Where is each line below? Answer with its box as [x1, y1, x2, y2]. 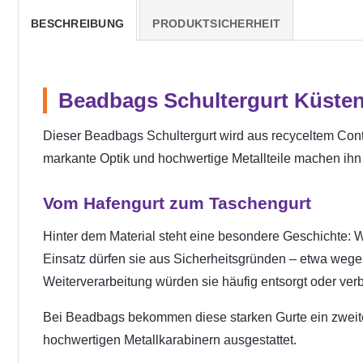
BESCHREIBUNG [31, 18, 125, 31]
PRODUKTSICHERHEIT [152, 18, 281, 31]
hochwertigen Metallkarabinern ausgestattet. [43, 333, 297, 348]
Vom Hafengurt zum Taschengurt [43, 194, 311, 213]
